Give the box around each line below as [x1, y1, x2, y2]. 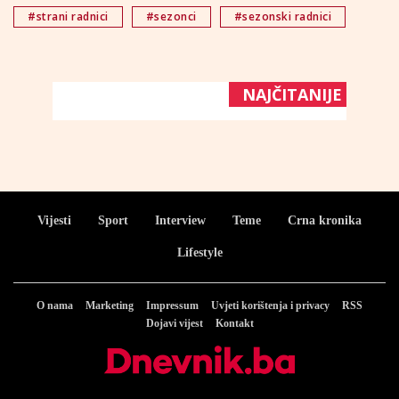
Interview [155, 214, 206, 227]
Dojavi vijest [145, 317, 203, 330]
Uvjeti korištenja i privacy [211, 299, 330, 312]
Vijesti [37, 214, 71, 227]
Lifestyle [176, 246, 223, 259]
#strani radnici [28, 9, 109, 24]
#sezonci [145, 9, 197, 24]
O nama [37, 299, 73, 312]
